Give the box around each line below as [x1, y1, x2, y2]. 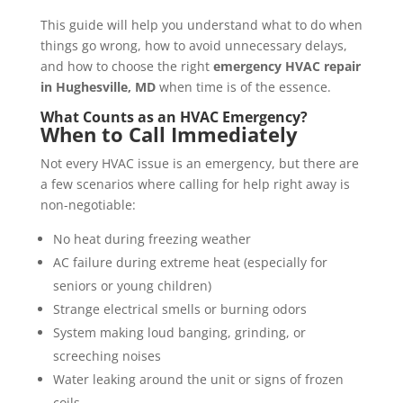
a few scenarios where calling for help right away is [40, 175, 350, 193]
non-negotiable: [40, 196, 136, 214]
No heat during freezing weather [52, 230, 251, 248]
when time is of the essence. [155, 78, 331, 96]
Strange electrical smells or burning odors [52, 300, 307, 318]
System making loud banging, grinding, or [52, 324, 306, 342]
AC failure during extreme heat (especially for [52, 254, 327, 272]
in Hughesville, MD [40, 78, 156, 96]
